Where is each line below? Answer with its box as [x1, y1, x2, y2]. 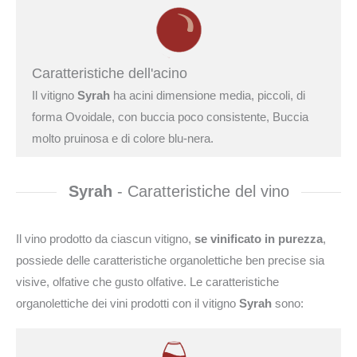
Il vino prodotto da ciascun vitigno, [16, 231, 194, 245]
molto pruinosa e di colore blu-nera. [32, 131, 214, 145]
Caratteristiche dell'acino [32, 65, 187, 81]
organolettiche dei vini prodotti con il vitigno [16, 296, 239, 310]
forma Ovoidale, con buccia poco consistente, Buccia [32, 109, 308, 124]
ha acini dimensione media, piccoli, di [110, 88, 305, 102]
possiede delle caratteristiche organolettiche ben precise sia [16, 253, 324, 267]
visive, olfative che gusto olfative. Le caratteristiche [16, 274, 279, 288]
